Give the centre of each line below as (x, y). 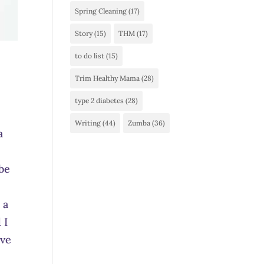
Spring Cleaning (101, 11)
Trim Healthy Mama (108, 78)
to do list (90, 56)
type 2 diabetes (100, 100)
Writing (88, 123)
